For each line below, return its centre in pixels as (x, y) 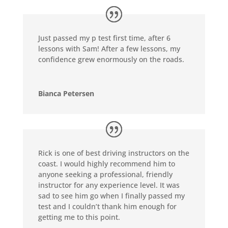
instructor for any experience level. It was (109, 185)
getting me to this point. (79, 217)
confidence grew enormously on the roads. (111, 59)
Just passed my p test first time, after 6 (104, 38)
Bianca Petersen (66, 93)
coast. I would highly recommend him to (106, 163)
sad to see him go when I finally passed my (111, 195)
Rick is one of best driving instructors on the (113, 153)
